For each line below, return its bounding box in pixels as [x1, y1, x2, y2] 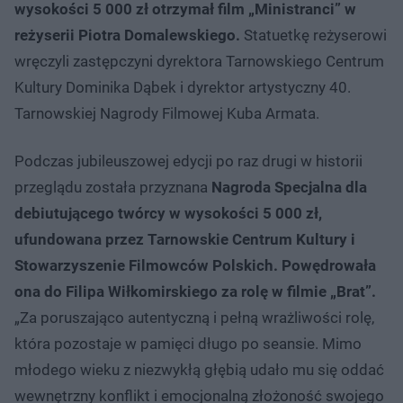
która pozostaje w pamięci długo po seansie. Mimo [14, 334, 362, 353]
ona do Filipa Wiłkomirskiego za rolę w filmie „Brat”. [14, 282, 376, 300]
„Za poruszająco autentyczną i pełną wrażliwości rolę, [14, 308, 374, 327]
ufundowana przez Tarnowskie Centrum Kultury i [14, 229, 355, 248]
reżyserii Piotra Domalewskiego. [14, 25, 240, 44]
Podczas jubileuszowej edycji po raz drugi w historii [14, 151, 363, 170]
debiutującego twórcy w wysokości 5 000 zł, [14, 203, 322, 222]
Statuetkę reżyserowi [240, 25, 387, 44]
